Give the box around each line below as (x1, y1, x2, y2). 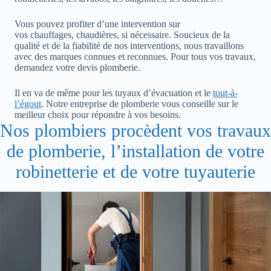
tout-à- (213, 87, 238, 98)
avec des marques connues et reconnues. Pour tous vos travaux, (15, 51, 256, 62)
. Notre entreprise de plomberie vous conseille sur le (41, 98, 238, 109)
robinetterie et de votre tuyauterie (16, 161, 255, 181)
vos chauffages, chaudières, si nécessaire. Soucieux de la (15, 29, 230, 40)
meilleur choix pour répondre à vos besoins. (15, 109, 181, 120)
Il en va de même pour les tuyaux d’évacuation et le (15, 87, 213, 98)
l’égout (15, 98, 41, 109)
